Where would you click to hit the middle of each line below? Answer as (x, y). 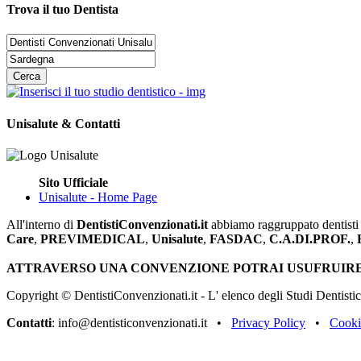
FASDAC (236, 239)
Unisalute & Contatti (63, 123)
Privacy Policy (268, 322)
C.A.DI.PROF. (310, 239)
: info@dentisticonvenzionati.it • (141, 322)
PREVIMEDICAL (93, 239)
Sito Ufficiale (73, 182)
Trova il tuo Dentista (62, 10)
